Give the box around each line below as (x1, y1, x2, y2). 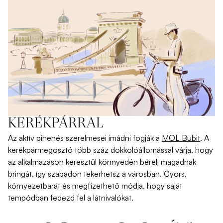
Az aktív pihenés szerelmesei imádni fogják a (8, 133, 162, 143)
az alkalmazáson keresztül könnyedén (8, 157, 140, 167)
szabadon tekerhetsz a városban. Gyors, (46, 169, 187, 179)
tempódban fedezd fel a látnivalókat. (8, 193, 133, 203)
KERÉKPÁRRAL (8, 117, 104, 131)
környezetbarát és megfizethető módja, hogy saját (8, 181, 182, 191)
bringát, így (8, 169, 46, 179)
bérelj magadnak (140, 157, 196, 167)
